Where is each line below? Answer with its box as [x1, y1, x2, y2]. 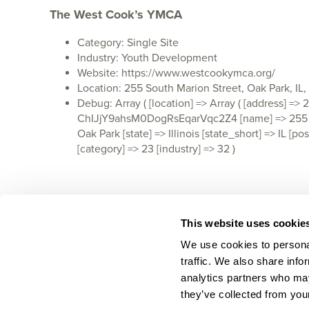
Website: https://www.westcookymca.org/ [77, 66, 275, 80]
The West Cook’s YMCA [50, 7, 182, 22]
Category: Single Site [77, 36, 179, 50]
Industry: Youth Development [77, 51, 217, 65]
